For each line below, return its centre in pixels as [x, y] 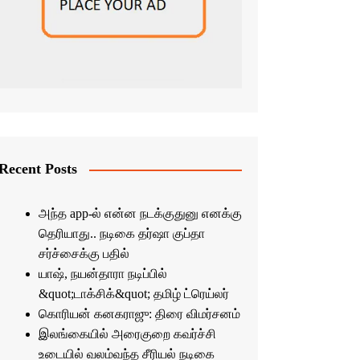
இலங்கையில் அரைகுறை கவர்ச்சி [127, 334]
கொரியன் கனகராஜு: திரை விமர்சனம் [139, 314]
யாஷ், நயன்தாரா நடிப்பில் [102, 274]
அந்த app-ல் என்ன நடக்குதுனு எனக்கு [140, 214]
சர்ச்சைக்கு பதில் [84, 254]
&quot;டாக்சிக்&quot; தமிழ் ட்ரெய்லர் [133, 294]
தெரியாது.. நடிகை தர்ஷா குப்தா [121, 234]
